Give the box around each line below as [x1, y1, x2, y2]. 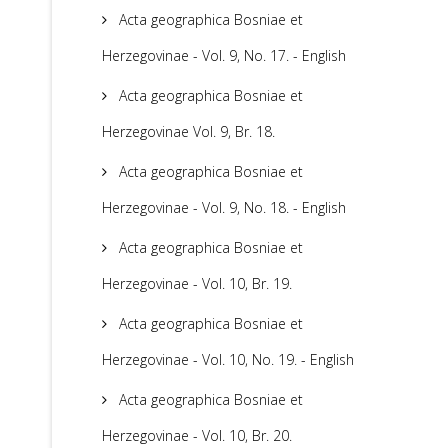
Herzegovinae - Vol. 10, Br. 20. [102, 426, 292, 446]
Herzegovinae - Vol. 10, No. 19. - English [102, 350, 354, 370]
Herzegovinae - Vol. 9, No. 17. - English [102, 46, 346, 66]
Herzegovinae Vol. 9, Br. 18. [102, 122, 275, 142]
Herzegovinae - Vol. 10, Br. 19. [102, 274, 292, 294]
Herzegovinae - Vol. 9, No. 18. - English [102, 198, 346, 218]
